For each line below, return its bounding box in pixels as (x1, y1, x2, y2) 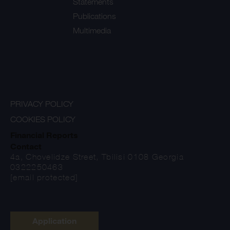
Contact (10, 141, 42, 152)
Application (32, 216, 76, 226)
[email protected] (10, 172, 79, 183)
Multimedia (73, 26, 111, 36)
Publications (73, 11, 117, 22)
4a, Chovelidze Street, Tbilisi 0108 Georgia (10, 152, 184, 162)
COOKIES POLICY (10, 114, 75, 125)
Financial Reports (10, 130, 78, 141)
